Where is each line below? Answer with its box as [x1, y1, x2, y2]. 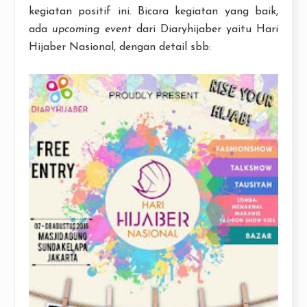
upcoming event [52, 24, 132, 36]
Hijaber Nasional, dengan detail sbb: [29, 42, 211, 53]
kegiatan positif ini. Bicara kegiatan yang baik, [29, 6, 278, 18]
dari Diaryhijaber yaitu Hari [132, 24, 278, 36]
